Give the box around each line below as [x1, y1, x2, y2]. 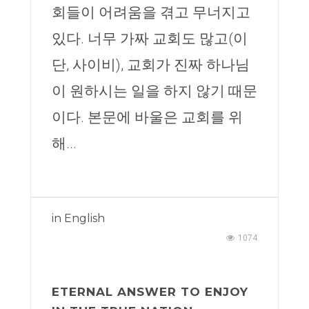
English [64, 212, 105, 225]
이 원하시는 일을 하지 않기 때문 [52, 83, 257, 99]
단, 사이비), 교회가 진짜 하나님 [52, 57, 250, 73]
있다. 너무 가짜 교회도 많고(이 [52, 30, 248, 47]
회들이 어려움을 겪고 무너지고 [52, 4, 250, 21]
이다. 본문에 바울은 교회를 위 [52, 109, 243, 126]
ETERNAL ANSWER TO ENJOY [52, 285, 248, 299]
